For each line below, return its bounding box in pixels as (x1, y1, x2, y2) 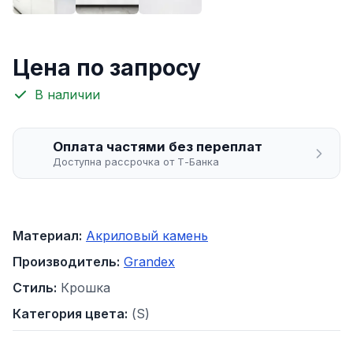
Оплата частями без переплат (53, 139, 262, 154)
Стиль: (13, 280, 57, 296)
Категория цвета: (13, 306, 128, 322)
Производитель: (13, 254, 120, 270)
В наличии (35, 87, 100, 103)
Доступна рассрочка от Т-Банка (53, 156, 219, 169)
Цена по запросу (13, 54, 201, 82)
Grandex (124, 254, 175, 270)
